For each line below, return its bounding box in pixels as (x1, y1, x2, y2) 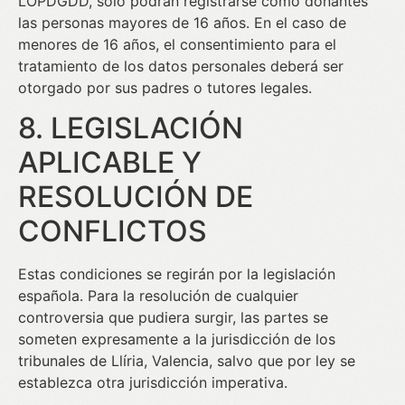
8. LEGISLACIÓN (18, 110, 243, 146)
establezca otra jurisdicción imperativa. (18, 373, 287, 392)
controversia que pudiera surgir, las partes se (18, 308, 328, 327)
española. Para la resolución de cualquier (18, 287, 298, 306)
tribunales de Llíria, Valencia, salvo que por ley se (18, 352, 355, 371)
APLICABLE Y (18, 145, 202, 181)
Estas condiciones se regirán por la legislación (18, 265, 335, 284)
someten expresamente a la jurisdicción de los (18, 330, 335, 349)
